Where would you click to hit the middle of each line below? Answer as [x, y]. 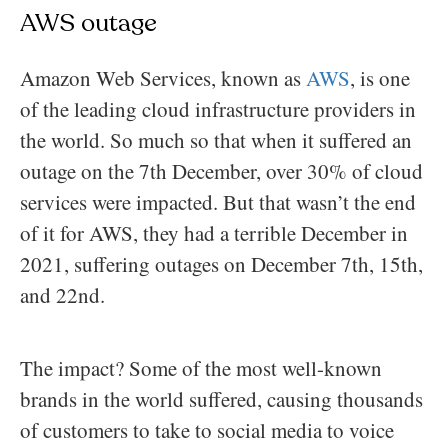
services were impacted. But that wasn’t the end [218, 201]
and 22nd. [66, 294]
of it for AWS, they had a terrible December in [214, 232]
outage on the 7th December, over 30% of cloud [221, 170]
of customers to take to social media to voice [207, 429]
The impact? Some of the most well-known [201, 367]
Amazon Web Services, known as [163, 77]
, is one [380, 77]
